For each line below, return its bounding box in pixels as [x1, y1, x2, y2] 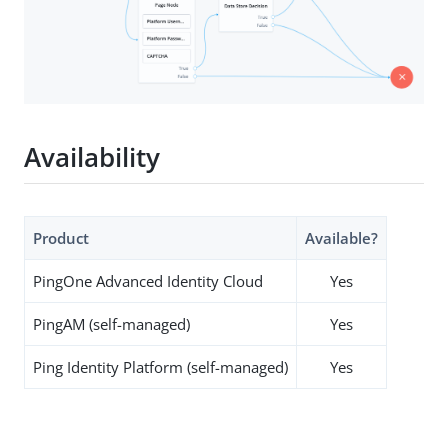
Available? [305, 227, 378, 248]
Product [33, 227, 89, 248]
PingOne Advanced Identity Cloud [33, 270, 263, 291]
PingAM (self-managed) [33, 313, 190, 334]
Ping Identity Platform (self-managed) [33, 356, 288, 377]
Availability [24, 139, 160, 176]
